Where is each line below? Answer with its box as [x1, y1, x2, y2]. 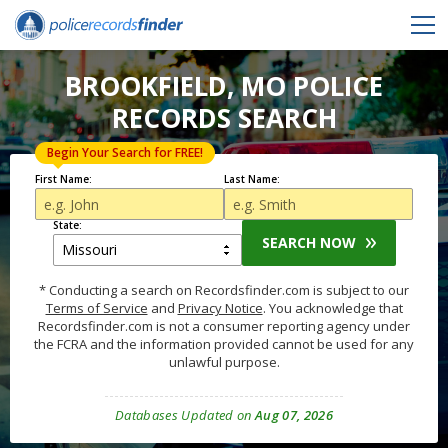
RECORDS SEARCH [111, 100, 337, 136]
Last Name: [224, 172, 280, 186]
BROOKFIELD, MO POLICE [65, 68, 383, 104]
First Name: [35, 172, 92, 186]
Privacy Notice [177, 299, 263, 317]
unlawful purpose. [168, 353, 280, 371]
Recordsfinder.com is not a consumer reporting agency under [38, 317, 410, 335]
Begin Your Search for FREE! [47, 144, 203, 161]
